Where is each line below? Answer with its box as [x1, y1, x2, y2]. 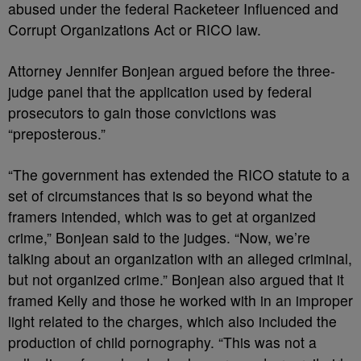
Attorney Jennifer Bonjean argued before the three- [8, 60, 335, 81]
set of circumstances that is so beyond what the [8, 185, 313, 206]
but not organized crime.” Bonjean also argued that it [8, 269, 344, 290]
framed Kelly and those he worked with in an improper [8, 290, 353, 311]
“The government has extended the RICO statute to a [8, 164, 350, 185]
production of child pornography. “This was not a [8, 332, 317, 353]
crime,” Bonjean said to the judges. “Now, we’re [8, 227, 310, 248]
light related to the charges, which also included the [8, 311, 337, 332]
